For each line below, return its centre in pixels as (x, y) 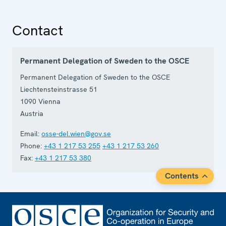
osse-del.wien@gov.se (76, 134)
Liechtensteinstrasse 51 (59, 89)
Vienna (49, 101)
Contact (38, 30)
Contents (182, 176)
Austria (32, 114)
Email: (30, 134)
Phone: (31, 146)
